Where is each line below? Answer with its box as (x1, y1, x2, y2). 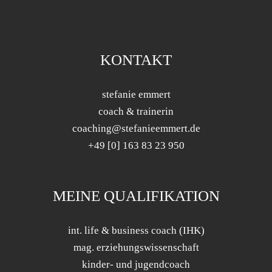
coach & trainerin (98, 106, 174, 117)
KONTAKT (100, 52, 172, 68)
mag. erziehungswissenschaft (73, 242, 199, 253)
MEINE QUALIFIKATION (52, 188, 220, 204)
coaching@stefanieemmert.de (72, 123, 200, 134)
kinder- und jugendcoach (82, 259, 190, 270)
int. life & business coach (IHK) (67, 225, 205, 236)
